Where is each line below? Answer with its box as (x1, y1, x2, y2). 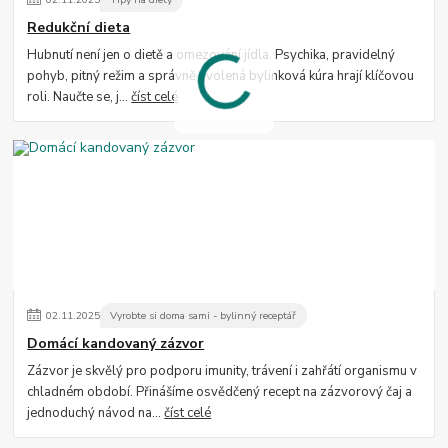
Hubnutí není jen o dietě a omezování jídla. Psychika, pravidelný (27, 46, 396, 64)
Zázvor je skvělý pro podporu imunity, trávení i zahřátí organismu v (27, 362, 418, 380)
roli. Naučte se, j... (27, 88, 132, 106)
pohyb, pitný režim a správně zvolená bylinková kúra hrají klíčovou (27, 67, 415, 85)
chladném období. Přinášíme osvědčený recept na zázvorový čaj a (27, 383, 413, 401)
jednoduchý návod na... (27, 404, 165, 422)
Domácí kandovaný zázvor (27, 334, 205, 354)
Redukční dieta (27, 18, 131, 38)
